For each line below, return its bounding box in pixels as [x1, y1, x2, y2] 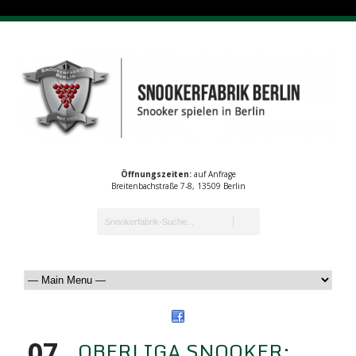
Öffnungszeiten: [120, 168, 192, 180]
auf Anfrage [191, 168, 236, 180]
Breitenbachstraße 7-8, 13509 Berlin [110, 180, 246, 192]
